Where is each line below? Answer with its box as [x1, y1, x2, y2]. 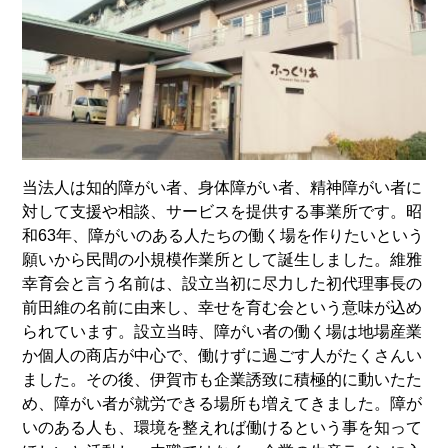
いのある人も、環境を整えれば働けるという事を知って [22, 418, 423, 436]
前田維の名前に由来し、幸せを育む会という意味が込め [22, 298, 423, 316]
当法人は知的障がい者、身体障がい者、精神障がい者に [22, 178, 423, 196]
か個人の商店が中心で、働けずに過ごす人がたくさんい [22, 346, 423, 364]
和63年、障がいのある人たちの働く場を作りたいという [22, 226, 425, 244]
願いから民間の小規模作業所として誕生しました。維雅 [22, 250, 423, 268]
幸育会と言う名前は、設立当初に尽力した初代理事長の [22, 274, 423, 292]
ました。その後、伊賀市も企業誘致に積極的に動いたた [22, 370, 423, 388]
